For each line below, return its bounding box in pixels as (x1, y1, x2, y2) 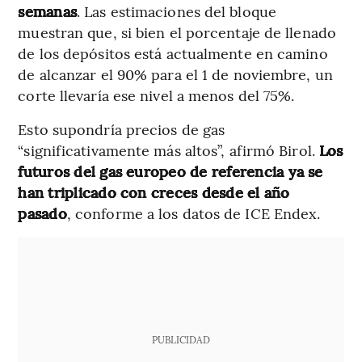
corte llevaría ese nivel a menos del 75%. (18, 85, 295, 106)
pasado (18, 203, 67, 224)
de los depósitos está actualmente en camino (18, 43, 328, 64)
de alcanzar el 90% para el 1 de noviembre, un (18, 64, 333, 85)
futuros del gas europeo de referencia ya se (18, 161, 323, 182)
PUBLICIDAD (151, 333, 210, 347)
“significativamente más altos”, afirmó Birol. (18, 140, 319, 161)
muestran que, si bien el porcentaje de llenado (18, 22, 336, 43)
